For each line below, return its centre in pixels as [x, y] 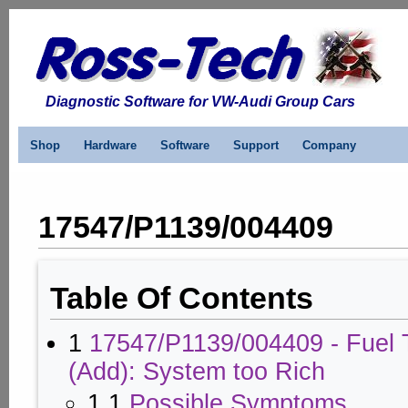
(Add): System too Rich [197, 371]
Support [256, 145]
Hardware [110, 145]
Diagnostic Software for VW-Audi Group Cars [200, 102]
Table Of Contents [181, 298]
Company [329, 145]
